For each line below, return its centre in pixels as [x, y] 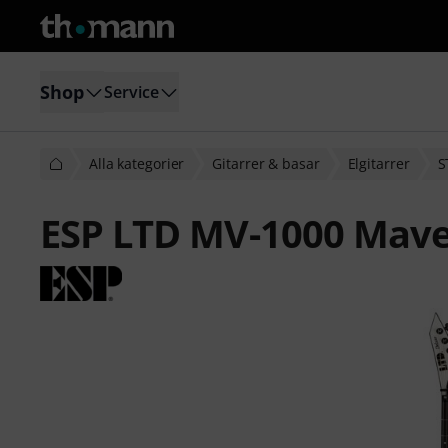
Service [131, 91]
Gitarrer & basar [266, 163]
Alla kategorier [137, 163]
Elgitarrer [378, 163]
